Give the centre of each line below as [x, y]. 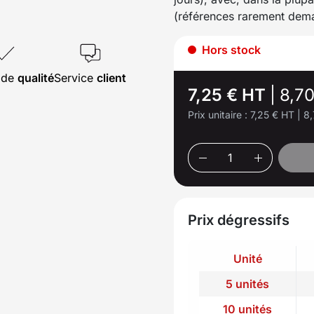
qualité [36, 77]
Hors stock [230, 49]
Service [75, 77]
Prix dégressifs [239, 220]
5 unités [247, 284]
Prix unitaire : [219, 114]
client [111, 77]
